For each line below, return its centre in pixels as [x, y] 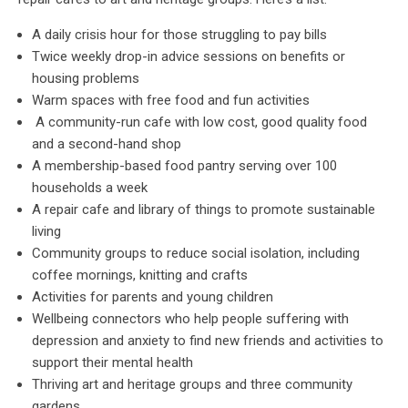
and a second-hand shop [107, 143]
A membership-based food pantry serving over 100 [184, 165]
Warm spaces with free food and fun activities [171, 100]
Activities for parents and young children [153, 296]
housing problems [86, 78]
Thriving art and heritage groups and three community [192, 384]
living [46, 231]
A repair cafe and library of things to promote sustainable [204, 209]
